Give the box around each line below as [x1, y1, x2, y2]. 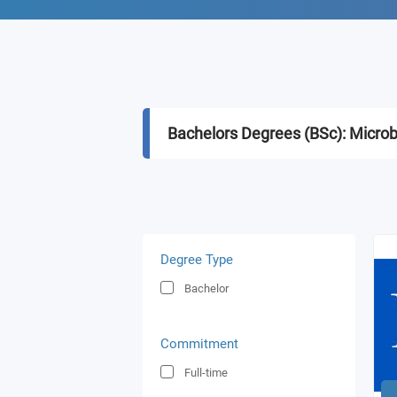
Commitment [160, 336, 238, 352]
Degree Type [160, 252, 233, 268]
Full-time [184, 366, 228, 379]
